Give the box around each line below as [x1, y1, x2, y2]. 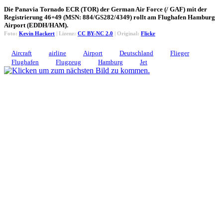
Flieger [170, 49, 189, 57]
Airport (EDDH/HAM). [4, 21, 68, 29]
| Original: [113, 30, 141, 36]
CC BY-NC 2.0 [78, 30, 113, 36]
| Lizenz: [55, 30, 78, 36]
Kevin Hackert [19, 30, 55, 36]
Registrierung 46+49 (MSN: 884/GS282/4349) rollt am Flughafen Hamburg [4, 13, 215, 21]
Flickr [141, 30, 155, 36]
